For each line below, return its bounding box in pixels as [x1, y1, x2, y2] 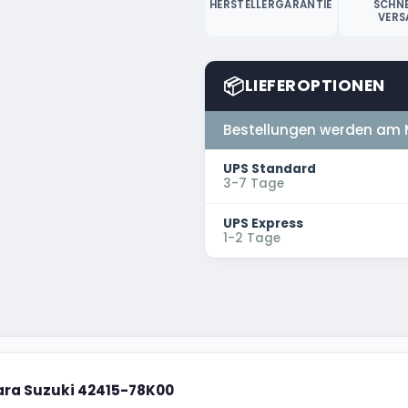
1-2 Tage [223, 229, 280, 247]
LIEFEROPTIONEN [244, 75, 385, 97]
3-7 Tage [223, 174, 284, 192]
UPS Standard [223, 159, 316, 178]
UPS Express [223, 214, 303, 232]
